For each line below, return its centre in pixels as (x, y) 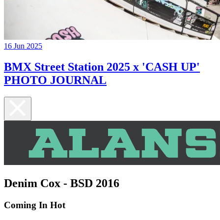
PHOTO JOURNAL (55, 80)
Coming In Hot (35, 205)
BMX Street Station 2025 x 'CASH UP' (102, 67)
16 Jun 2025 (23, 46)
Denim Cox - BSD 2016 (62, 183)
